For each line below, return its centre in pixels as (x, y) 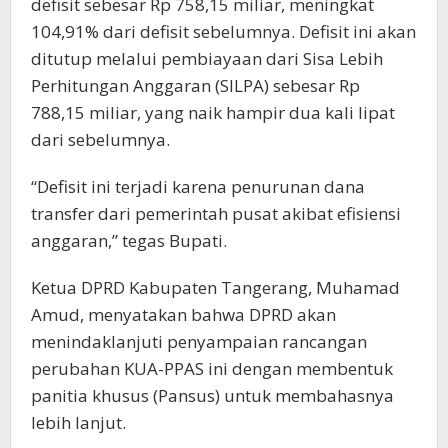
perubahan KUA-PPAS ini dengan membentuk (212, 369)
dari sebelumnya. (100, 140)
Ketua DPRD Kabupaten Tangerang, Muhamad (215, 288)
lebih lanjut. (78, 423)
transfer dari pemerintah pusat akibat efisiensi (216, 214)
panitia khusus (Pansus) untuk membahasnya (212, 396)
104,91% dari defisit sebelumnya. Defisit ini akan (223, 32)
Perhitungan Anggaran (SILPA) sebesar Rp (195, 86)
